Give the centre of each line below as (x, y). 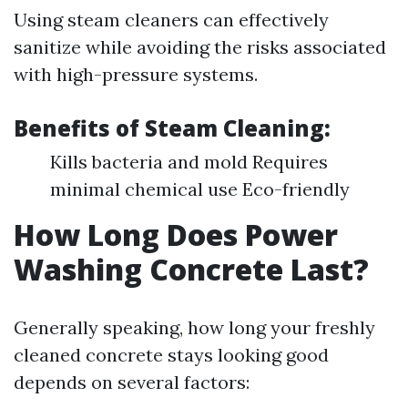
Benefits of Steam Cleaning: (172, 128)
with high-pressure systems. (136, 74)
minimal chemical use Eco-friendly (200, 189)
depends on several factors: (132, 382)
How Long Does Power (176, 235)
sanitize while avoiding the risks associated (200, 47)
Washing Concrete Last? (191, 269)
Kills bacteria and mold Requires (189, 162)
